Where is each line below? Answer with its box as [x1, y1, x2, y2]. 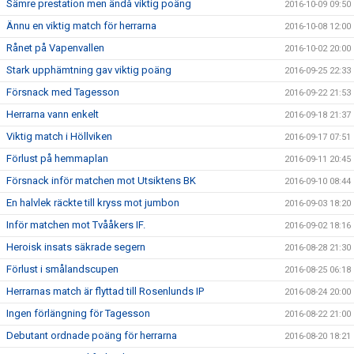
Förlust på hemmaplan [6, 153, 108, 164]
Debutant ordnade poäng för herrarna [6, 330, 177, 341]
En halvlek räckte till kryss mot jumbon [6, 197, 179, 209]
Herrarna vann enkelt [6, 108, 99, 120]
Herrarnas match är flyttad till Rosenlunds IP [6, 285, 204, 297]
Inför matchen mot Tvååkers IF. [6, 219, 145, 231]
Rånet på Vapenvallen [6, 42, 104, 54]
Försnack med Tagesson [6, 86, 119, 98]
